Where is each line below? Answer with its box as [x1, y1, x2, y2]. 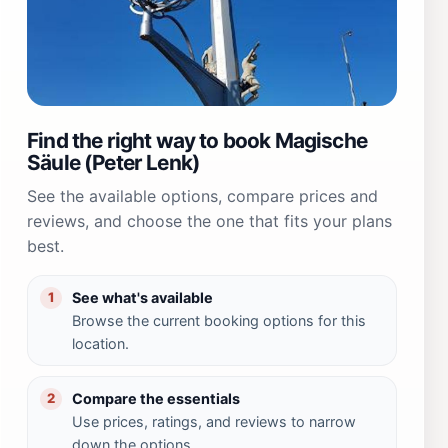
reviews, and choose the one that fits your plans [27, 210, 392, 231]
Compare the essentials [72, 389, 240, 407]
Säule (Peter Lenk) [27, 149, 201, 175]
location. [72, 334, 129, 352]
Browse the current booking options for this [72, 311, 366, 329]
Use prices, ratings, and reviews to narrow [72, 412, 356, 430]
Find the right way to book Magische [27, 127, 367, 153]
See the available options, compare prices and [27, 185, 378, 206]
